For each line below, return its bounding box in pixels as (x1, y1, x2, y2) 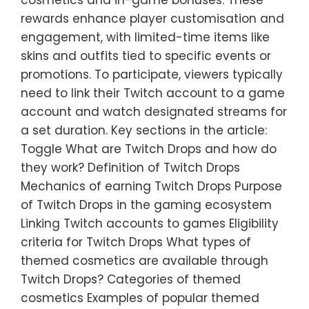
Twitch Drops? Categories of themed (21, 271, 241, 288)
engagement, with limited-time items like (21, 29, 270, 46)
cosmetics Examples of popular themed (21, 290, 259, 306)
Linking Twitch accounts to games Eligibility (21, 215, 279, 232)
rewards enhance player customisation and (21, 10, 284, 27)
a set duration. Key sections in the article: (21, 122, 267, 139)
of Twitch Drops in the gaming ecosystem (21, 197, 272, 213)
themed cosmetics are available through (21, 252, 268, 269)
